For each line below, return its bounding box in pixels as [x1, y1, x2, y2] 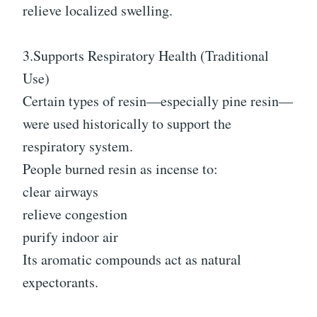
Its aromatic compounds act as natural [23, 250, 241, 270]
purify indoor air [23, 227, 118, 247]
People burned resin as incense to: [23, 159, 218, 179]
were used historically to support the [23, 114, 231, 134]
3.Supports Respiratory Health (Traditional [23, 46, 269, 66]
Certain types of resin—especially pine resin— [23, 91, 293, 111]
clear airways [23, 182, 98, 202]
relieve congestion [23, 204, 127, 224]
